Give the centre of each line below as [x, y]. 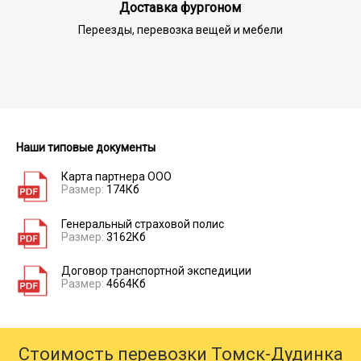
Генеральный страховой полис [142, 224]
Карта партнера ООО [116, 176]
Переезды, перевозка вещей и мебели [180, 29]
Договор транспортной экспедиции [156, 271]
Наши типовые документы [86, 147]
